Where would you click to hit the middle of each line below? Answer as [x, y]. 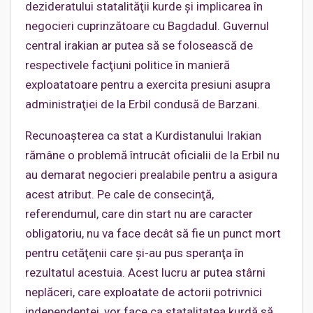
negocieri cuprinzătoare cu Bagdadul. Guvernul [147, 26]
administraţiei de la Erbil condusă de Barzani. [143, 104]
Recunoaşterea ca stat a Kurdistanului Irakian [143, 136]
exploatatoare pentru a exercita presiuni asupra [148, 85]
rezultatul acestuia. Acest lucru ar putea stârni [145, 273]
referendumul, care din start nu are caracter [139, 214]
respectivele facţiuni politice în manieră [128, 65]
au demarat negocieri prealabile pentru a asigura [151, 175]
